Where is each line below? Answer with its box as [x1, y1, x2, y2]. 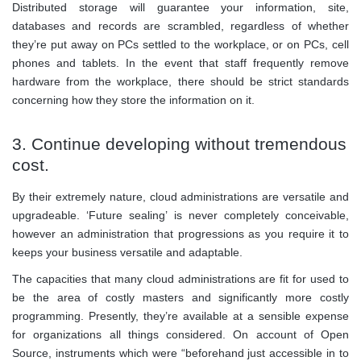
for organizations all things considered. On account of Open [12, 327, 349, 341]
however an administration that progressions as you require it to [12, 226, 349, 240]
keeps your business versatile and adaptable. [12, 245, 243, 259]
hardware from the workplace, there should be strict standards [12, 74, 349, 88]
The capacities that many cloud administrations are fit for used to [12, 272, 349, 285]
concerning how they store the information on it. [12, 93, 255, 106]
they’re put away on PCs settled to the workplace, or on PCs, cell [12, 37, 349, 51]
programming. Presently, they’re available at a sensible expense [12, 309, 349, 322]
